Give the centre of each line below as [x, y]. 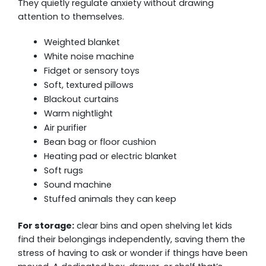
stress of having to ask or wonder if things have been [133, 253]
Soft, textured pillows [88, 85]
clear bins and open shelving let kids [153, 226]
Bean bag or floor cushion [100, 142]
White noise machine [89, 57]
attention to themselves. [71, 17]
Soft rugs [63, 171]
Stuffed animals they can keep [110, 199]
